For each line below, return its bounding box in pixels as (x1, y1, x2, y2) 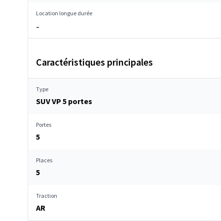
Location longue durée (36, 9, 92, 17)
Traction (36, 192, 57, 199)
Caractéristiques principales (36, 56, 153, 68)
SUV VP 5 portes (36, 96, 92, 106)
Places (36, 156, 52, 164)
